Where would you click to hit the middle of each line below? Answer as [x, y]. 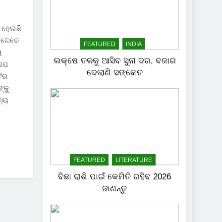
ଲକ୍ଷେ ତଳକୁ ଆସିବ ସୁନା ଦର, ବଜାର [114, 60]
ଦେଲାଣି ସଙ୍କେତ [114, 72]
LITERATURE [134, 160]
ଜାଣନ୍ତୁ [115, 188]
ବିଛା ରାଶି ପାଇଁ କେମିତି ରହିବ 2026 [115, 176]
